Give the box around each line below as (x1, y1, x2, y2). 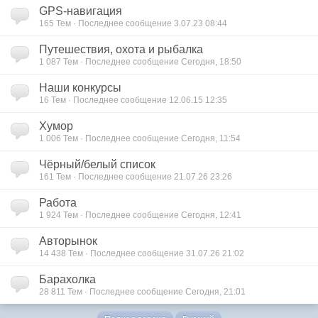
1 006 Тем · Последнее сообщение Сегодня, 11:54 (39, 133, 241, 143)
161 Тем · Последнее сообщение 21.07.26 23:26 (39, 172, 232, 181)
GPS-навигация (39, 5, 122, 17)
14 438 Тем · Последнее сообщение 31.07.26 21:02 (39, 248, 244, 258)
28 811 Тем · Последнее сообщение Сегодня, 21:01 (39, 287, 246, 296)
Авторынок (39, 235, 97, 247)
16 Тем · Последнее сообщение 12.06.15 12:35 (39, 95, 227, 104)
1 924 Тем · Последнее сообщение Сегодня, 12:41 (39, 210, 241, 219)
